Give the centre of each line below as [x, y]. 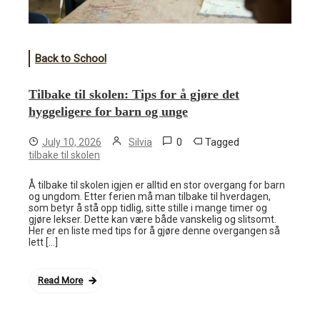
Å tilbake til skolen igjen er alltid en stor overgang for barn [157, 185]
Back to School [71, 58]
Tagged [222, 142]
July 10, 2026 [72, 142]
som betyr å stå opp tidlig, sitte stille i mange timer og [148, 207]
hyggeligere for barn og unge [108, 111]
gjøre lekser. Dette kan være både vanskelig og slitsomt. [152, 219]
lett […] [43, 242]
